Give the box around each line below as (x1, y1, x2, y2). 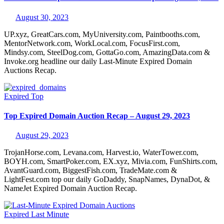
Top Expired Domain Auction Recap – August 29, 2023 (4, 111, 190, 120)
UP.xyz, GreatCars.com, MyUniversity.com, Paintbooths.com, (4, 29, 200, 38)
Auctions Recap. (4, 65, 56, 74)
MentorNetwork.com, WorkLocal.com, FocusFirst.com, (4, 38, 180, 47)
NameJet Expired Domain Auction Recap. (4, 184, 137, 193)
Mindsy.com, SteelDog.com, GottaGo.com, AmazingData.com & (4, 47, 210, 56)
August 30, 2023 (15, 12, 68, 21)
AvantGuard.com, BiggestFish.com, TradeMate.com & (4, 166, 177, 175)
